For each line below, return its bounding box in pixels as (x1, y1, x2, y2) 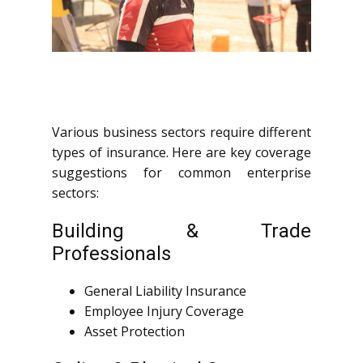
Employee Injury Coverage (84, 302, 244, 321)
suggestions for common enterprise (52, 164, 311, 182)
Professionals (52, 242, 171, 266)
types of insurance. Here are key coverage (52, 143, 311, 162)
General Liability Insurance (84, 282, 246, 301)
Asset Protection (84, 322, 185, 341)
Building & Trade (52, 220, 311, 243)
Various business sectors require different (52, 123, 311, 142)
